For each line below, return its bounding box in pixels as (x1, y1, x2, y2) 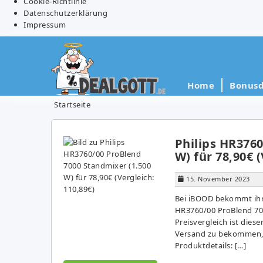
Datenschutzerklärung (23, 7, 107, 18)
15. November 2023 (186, 174, 250, 183)
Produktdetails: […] (174, 240, 246, 251)
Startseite (54, 99, 90, 110)
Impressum (23, 19, 66, 30)
